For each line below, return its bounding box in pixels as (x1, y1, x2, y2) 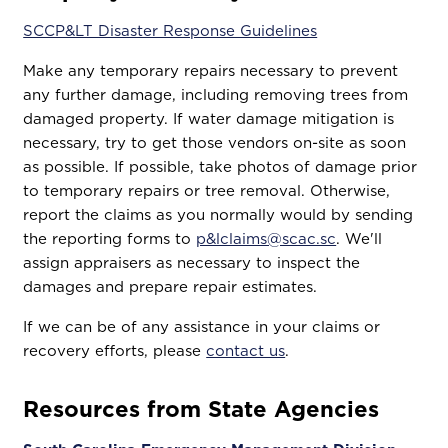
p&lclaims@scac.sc (196, 228, 337, 249)
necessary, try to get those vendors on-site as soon (23, 132, 407, 153)
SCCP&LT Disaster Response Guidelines (23, 20, 318, 41)
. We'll (336, 228, 383, 249)
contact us (206, 340, 286, 361)
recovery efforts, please (23, 340, 207, 361)
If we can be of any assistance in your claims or (23, 316, 381, 337)
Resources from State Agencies (23, 393, 380, 424)
